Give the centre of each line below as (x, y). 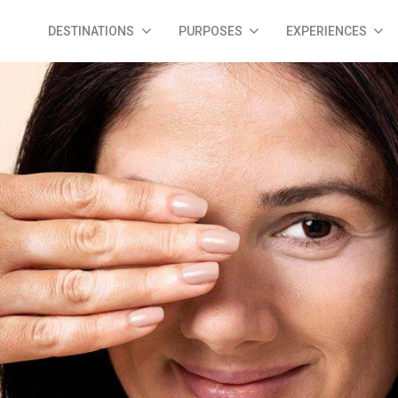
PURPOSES (210, 31)
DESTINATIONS (92, 31)
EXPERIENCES (326, 31)
